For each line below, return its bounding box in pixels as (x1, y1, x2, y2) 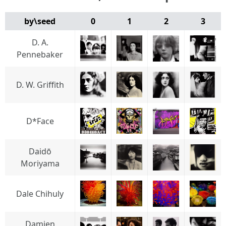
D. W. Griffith (16, 79, 64, 90)
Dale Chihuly (16, 188, 64, 199)
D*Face (26, 116, 54, 127)
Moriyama (20, 158, 60, 169)
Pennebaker (17, 49, 63, 60)
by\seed (24, 16, 55, 27)
